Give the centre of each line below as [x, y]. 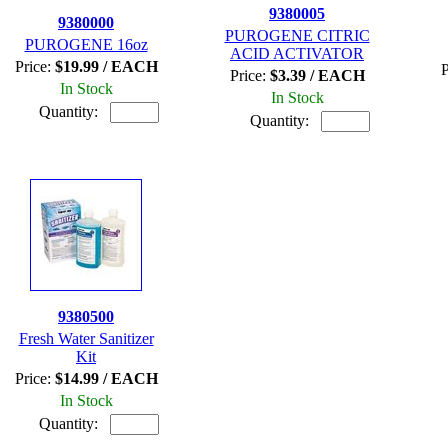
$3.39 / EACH [317, 75]
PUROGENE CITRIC [297, 35]
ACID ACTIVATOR [297, 53]
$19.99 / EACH [106, 66]
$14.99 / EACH [106, 378]
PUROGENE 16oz [86, 44]
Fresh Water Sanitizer [86, 338]
